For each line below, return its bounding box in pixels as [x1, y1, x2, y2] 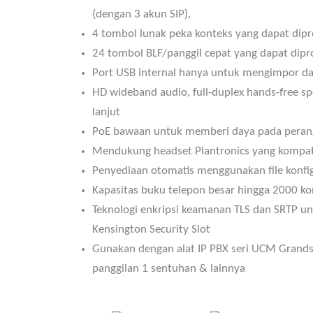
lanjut [92, 106, 120, 119]
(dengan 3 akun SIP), [92, 8, 194, 21]
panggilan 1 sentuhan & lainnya [92, 263, 245, 275]
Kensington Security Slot [92, 224, 210, 236]
